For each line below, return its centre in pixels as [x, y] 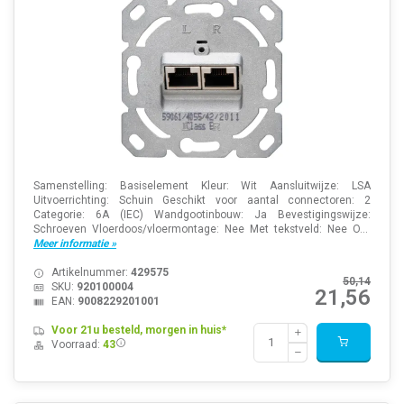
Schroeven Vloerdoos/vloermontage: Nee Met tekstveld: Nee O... [202, 229]
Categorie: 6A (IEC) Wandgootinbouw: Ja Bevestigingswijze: [202, 214]
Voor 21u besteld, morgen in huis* [138, 330]
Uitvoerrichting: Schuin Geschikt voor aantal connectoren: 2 [202, 200]
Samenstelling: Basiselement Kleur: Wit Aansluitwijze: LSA [202, 185]
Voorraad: [77, 344]
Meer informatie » [74, 243]
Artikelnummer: [91, 272]
